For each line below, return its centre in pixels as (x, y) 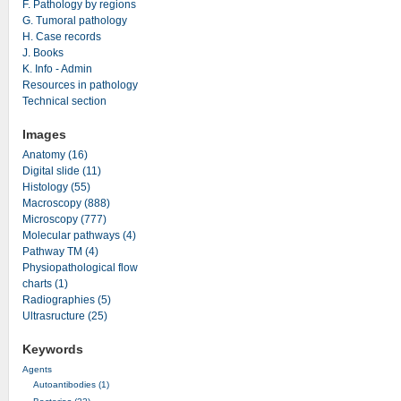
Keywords (52, 349)
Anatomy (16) (55, 155)
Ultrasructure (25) (64, 316)
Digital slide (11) (61, 171)
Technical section (64, 101)
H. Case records (61, 36)
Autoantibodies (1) (71, 384)
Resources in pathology (80, 85)
